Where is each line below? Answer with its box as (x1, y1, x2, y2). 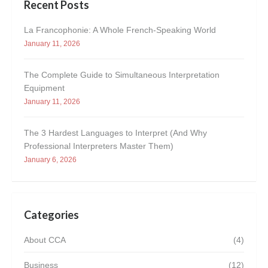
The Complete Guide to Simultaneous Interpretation (24, 70, 220, 80)
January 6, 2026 (24, 156, 77, 164)
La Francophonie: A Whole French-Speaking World (24, 25, 216, 35)
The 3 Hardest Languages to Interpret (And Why (24, 128, 207, 138)
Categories (24, 208, 79, 221)
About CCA (24, 235, 66, 245)
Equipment (24, 83, 65, 93)
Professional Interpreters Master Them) (24, 141, 173, 151)
